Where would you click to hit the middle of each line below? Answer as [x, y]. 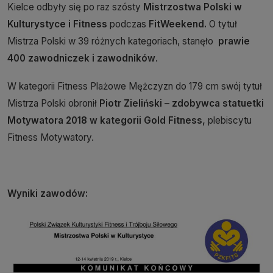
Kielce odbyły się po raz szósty [75, 7]
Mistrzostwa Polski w [193, 7]
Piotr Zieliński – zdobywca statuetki [182, 104]
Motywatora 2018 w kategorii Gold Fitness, [108, 121]
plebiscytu [230, 121]
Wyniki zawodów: [48, 194]
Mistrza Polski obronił [53, 104]
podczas [128, 24]
